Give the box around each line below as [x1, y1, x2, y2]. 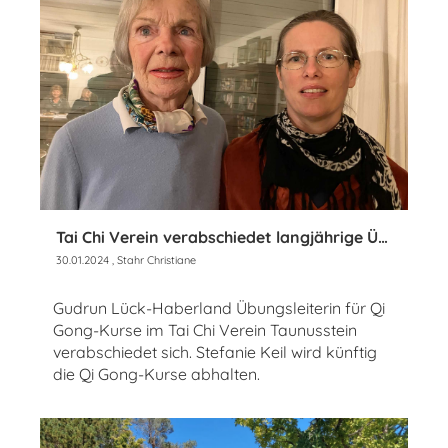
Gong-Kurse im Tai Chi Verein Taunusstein [53, 319, 357, 340]
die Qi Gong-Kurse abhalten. [53, 363, 260, 384]
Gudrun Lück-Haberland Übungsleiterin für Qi [53, 297, 385, 318]
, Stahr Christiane [109, 252, 196, 267]
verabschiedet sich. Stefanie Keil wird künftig [53, 341, 377, 362]
